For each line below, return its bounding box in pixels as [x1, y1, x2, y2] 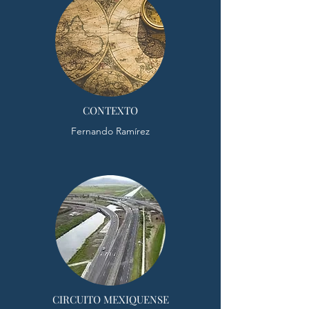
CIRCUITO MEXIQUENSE [52, 292, 169, 306]
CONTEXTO [83, 103, 138, 117]
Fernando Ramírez [71, 125, 150, 137]
